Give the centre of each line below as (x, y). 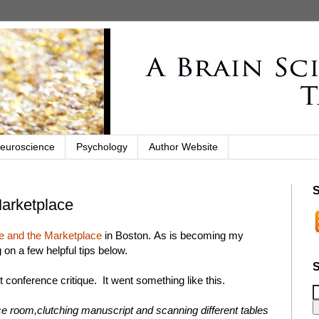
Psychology (102, 147)
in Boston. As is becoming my (173, 236)
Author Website (183, 147)
